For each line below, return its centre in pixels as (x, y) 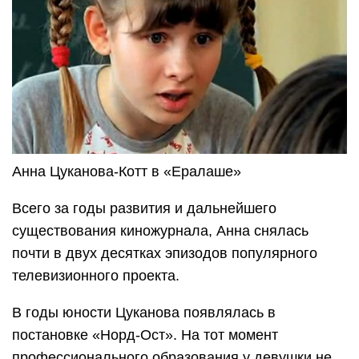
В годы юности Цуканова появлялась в (144, 313)
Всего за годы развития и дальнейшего (144, 209)
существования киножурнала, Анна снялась (160, 231)
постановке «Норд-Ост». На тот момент (145, 335)
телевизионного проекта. (96, 276)
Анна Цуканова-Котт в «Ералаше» (127, 172)
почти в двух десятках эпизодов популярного (165, 254)
